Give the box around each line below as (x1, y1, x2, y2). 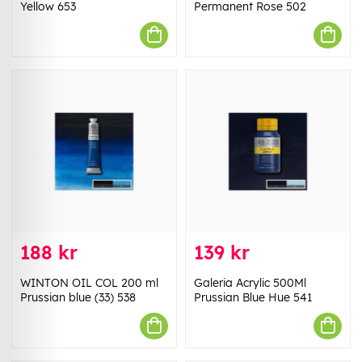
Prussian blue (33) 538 (20, 289, 136, 305)
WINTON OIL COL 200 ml (20, 275, 158, 290)
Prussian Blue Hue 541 (194, 289, 312, 305)
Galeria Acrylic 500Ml (194, 275, 306, 290)
